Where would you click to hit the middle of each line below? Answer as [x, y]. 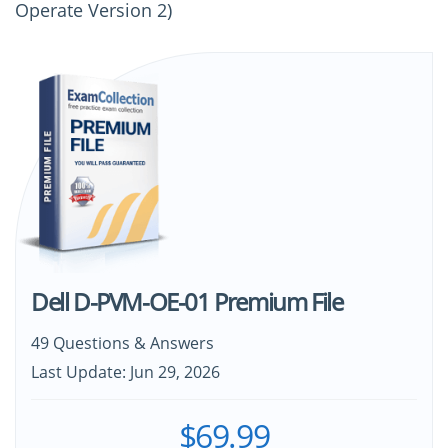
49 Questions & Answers [122, 343]
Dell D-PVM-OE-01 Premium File [187, 302]
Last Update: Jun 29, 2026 [125, 372]
